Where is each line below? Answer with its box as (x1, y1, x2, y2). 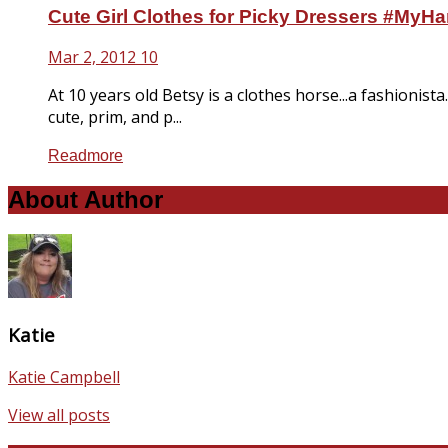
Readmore (48, 147, 123, 165)
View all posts (8, 403, 110, 426)
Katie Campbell (8, 365, 120, 388)
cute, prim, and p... (48, 106, 182, 129)
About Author (8, 186, 163, 214)
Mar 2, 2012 (48, 46, 136, 69)
